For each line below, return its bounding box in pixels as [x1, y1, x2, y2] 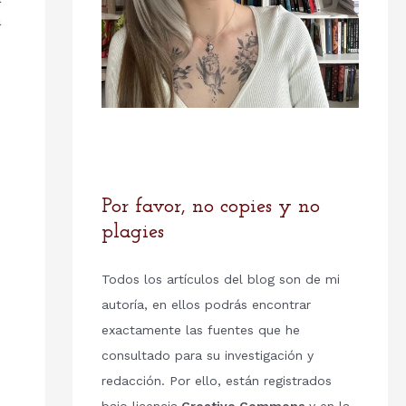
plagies [101, 222, 164, 244]
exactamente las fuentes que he [101, 323, 300, 338]
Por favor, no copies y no [101, 197, 320, 218]
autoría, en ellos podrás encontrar [101, 297, 311, 313]
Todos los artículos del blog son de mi [101, 272, 340, 287]
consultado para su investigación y [101, 348, 314, 363]
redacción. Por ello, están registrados [101, 373, 332, 389]
